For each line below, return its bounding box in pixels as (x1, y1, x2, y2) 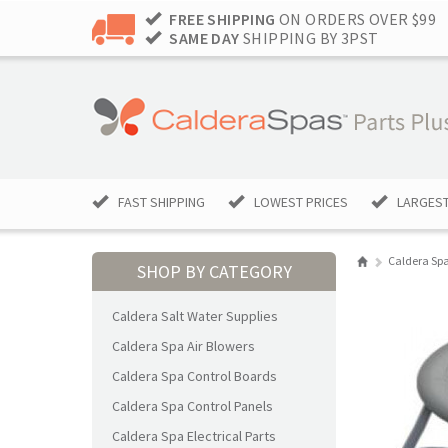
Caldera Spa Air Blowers (112, 337, 255, 355)
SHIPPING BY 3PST (239, 28, 379, 48)
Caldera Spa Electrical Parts (112, 427, 276, 445)
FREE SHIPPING (169, 9, 276, 29)
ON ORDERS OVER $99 (275, 9, 437, 29)
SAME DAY (169, 28, 240, 48)
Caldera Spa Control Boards (112, 367, 277, 385)
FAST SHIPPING (118, 193, 205, 211)
